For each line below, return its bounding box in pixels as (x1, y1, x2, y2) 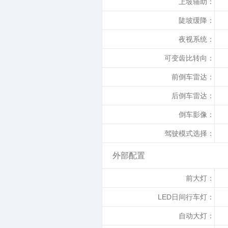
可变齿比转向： (164, 54, 214, 62)
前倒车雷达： (172, 73, 214, 81)
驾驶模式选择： (164, 129, 214, 137)
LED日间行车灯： (158, 193, 214, 201)
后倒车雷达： (172, 92, 214, 100)
